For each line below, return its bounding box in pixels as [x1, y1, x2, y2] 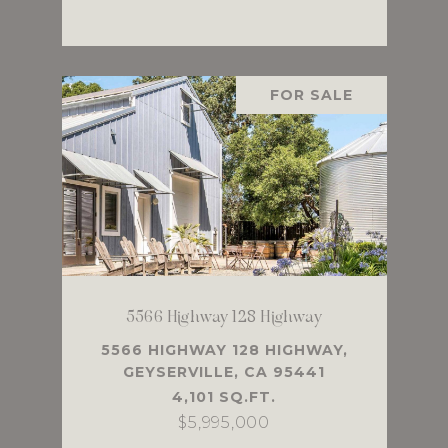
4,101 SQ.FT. [172, 388, 276, 407]
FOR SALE [269, 86, 353, 105]
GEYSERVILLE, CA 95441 [123, 363, 325, 382]
